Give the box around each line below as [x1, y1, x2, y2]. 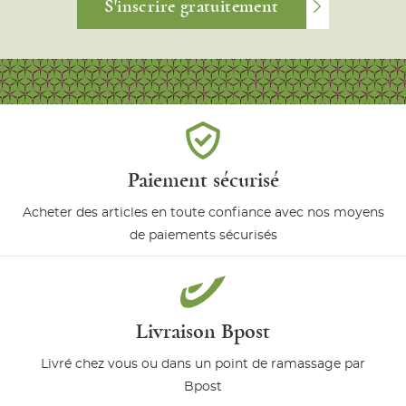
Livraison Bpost [136, 320, 270, 343]
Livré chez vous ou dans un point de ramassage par [41, 357, 365, 371]
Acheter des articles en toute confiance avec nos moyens [22, 206, 384, 219]
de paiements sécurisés [129, 228, 277, 242]
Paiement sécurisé [127, 169, 279, 191]
